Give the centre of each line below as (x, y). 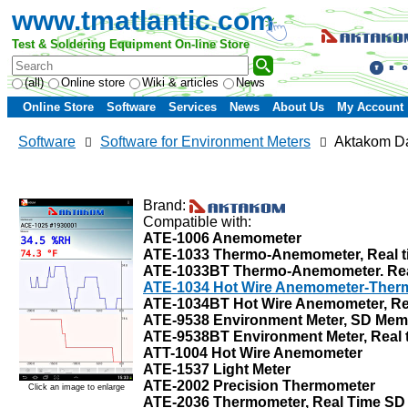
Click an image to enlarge (76, 387)
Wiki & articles (180, 82)
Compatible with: (199, 221)
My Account (370, 107)
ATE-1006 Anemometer (222, 238)
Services (193, 107)
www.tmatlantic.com (143, 20)
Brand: (166, 205)
